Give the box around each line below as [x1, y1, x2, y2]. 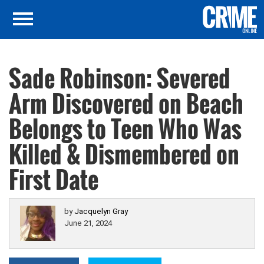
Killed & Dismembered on [9, 137, 239, 171]
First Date [9, 162, 98, 196]
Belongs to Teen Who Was [9, 111, 242, 146]
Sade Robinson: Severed [9, 61, 230, 95]
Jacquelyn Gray [74, 207, 128, 216]
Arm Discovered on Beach [9, 86, 243, 120]
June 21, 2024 [64, 219, 112, 227]
